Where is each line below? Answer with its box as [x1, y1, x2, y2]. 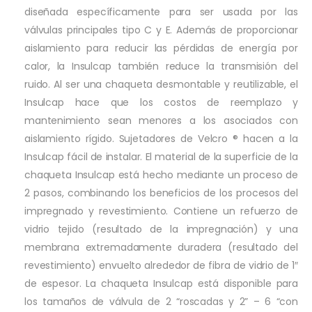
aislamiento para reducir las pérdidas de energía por [24, 40, 298, 55]
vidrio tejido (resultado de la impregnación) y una [24, 221, 298, 236]
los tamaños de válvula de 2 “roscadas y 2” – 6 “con [24, 294, 298, 309]
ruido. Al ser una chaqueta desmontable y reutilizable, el [24, 77, 298, 91]
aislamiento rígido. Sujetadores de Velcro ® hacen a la [24, 131, 298, 146]
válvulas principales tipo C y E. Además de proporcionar [24, 22, 298, 37]
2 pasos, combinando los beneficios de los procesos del [24, 185, 298, 200]
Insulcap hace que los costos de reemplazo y [24, 95, 298, 109]
